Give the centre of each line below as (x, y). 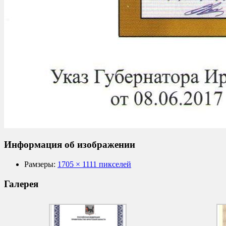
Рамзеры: (40, 164)
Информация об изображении (70, 145)
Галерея (21, 184)
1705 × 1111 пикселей (94, 164)
